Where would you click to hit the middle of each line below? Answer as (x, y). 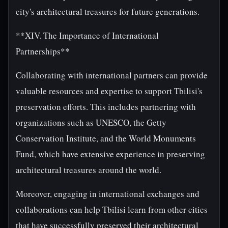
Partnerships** (43, 51)
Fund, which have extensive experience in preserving (110, 154)
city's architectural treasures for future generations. (108, 11)
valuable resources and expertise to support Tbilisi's (109, 91)
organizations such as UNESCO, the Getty (91, 122)
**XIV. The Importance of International (87, 35)
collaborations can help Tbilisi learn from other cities (112, 209)
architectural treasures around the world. (89, 170)
